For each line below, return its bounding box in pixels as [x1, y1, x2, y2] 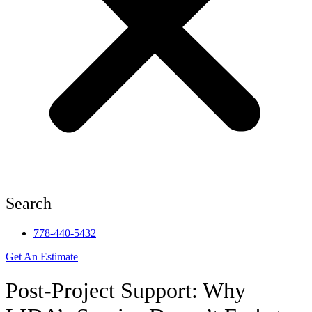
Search [6, 194, 52, 212]
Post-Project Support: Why [6, 278, 246, 304]
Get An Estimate [6, 250, 78, 263]
